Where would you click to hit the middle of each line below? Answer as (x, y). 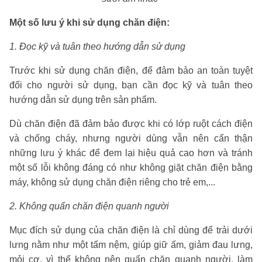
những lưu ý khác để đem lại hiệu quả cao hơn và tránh (131, 153)
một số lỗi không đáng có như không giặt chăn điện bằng (131, 167)
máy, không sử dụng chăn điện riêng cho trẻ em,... (112, 182)
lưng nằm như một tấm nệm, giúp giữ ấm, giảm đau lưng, (131, 244)
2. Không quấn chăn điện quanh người (89, 206)
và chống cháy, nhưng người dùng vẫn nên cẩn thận (131, 138)
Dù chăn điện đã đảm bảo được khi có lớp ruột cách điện (131, 123)
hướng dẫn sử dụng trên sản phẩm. (83, 99)
